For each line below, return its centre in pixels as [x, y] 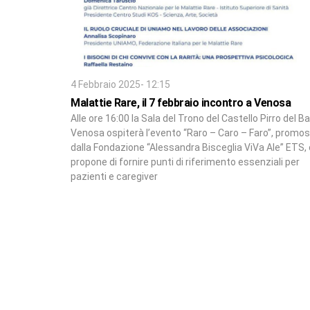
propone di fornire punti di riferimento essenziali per [185, 162]
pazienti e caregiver [114, 176]
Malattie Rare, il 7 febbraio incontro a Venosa [181, 102]
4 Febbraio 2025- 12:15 [120, 84]
